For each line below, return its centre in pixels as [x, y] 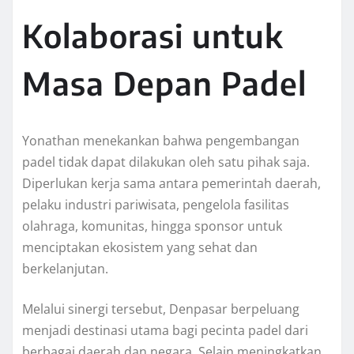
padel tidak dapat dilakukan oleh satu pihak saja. [166, 162]
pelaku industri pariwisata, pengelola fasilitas [156, 205]
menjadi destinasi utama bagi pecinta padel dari [165, 331]
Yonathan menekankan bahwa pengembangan [161, 141]
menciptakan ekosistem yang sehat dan [140, 248]
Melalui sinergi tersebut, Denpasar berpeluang [161, 309]
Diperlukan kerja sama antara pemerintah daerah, [171, 184]
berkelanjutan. [65, 269]
